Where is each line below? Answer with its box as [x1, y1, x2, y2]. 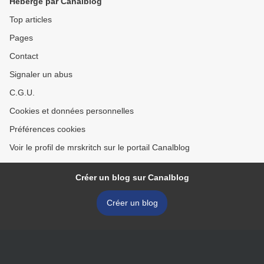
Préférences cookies [9, 124, 85, 134]
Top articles [9, 15, 52, 25]
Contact [9, 51, 38, 61]
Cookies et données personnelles [9, 106, 134, 116]
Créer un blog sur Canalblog [75, 173, 189, 183]
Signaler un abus [9, 70, 72, 80]
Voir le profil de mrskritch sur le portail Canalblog [9, 143, 190, 153]
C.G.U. [9, 88, 35, 98]
